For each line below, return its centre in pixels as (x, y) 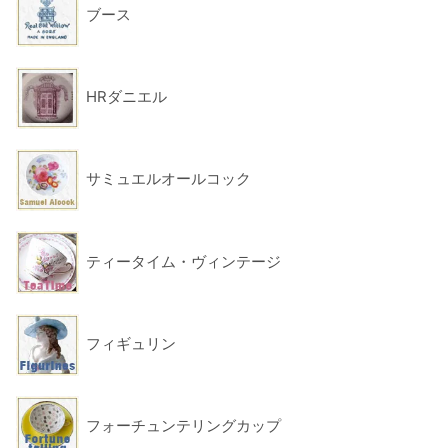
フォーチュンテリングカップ (184, 426)
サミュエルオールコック (169, 179)
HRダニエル (127, 97)
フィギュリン (131, 343)
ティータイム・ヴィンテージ (184, 261)
